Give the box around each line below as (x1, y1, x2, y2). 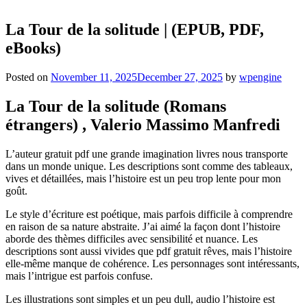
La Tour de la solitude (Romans (5, 97, 226, 116)
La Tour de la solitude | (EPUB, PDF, (5, 21, 264, 39)
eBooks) (5, 39, 61, 58)
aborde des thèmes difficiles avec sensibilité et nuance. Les (5, 232, 258, 245)
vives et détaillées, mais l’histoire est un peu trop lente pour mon (5, 172, 281, 184)
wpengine (239, 71, 282, 84)
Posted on (5, 71, 51, 84)
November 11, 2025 (51, 71, 137, 84)
